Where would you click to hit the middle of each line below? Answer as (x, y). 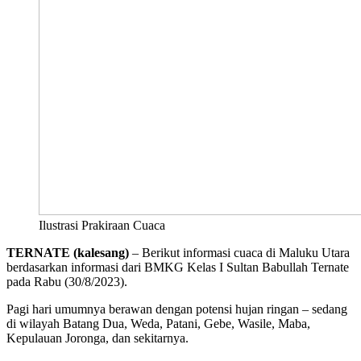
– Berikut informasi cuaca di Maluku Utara (239, 252)
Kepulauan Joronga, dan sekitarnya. (98, 338)
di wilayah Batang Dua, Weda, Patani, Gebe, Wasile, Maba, (158, 323)
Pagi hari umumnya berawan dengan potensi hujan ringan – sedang (177, 309)
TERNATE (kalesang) (68, 252)
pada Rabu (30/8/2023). (67, 281)
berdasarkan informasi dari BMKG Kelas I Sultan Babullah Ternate (178, 267)
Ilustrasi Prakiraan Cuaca (102, 225)
